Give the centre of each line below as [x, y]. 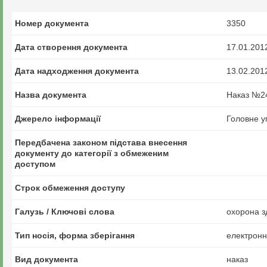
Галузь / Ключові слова [65, 212]
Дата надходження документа [77, 71]
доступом [35, 164]
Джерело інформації [58, 119]
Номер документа [52, 23]
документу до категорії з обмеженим [92, 153]
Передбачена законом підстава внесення [101, 142]
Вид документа [46, 259]
